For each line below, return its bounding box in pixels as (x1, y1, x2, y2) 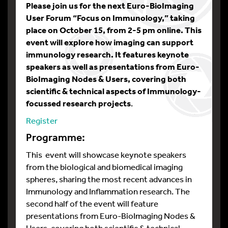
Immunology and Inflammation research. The (26, 186, 190, 196)
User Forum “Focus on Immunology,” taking (26, 12, 195, 23)
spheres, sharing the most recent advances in (26, 174, 192, 184)
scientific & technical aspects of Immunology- (26, 85, 201, 96)
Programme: (26, 131, 85, 144)
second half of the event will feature (26, 198, 158, 209)
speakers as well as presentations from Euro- (26, 61, 199, 72)
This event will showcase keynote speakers (26, 149, 186, 160)
